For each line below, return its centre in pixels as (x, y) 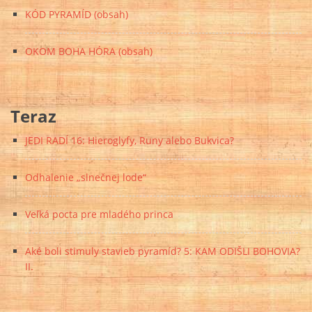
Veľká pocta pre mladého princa (99, 214)
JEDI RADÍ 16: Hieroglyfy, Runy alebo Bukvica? (130, 140)
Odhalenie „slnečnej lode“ (86, 177)
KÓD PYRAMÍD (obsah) (77, 15)
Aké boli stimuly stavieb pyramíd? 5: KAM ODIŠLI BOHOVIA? (163, 251)
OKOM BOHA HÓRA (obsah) (89, 52)
